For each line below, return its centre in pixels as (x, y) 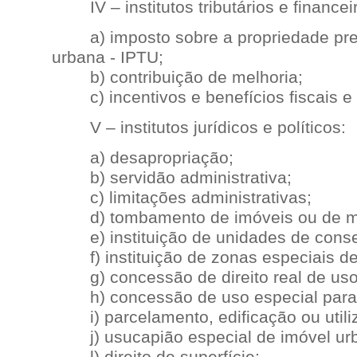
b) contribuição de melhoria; (177, 77)
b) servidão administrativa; (172, 178)
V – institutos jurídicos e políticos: (199, 127)
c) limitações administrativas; (182, 198)
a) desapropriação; (143, 158)
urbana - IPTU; (108, 57)
